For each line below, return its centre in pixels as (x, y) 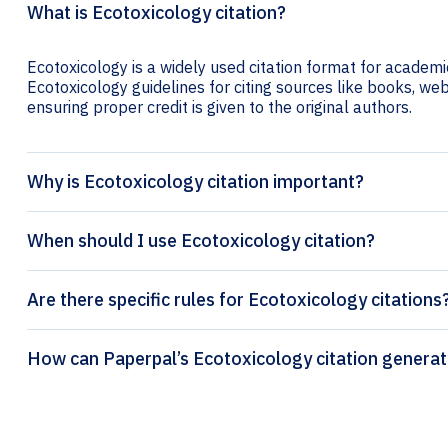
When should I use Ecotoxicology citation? (201, 241)
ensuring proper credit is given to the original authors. (219, 107)
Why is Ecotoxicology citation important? (195, 182)
